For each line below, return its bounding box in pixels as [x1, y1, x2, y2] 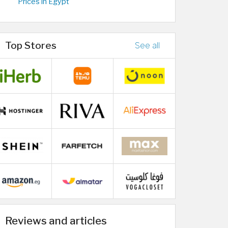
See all [135, 41, 160, 50]
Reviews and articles [5, 214, 107, 227]
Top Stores [5, 39, 56, 51]
